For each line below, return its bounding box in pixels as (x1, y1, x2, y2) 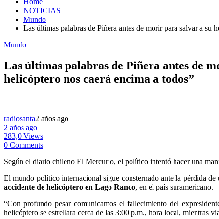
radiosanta (4, 114, 35, 123)
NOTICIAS (23, 6, 61, 15)
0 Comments (4, 140, 43, 149)
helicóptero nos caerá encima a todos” (4, 72, 194, 85)
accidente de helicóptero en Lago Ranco (4, 182, 135, 191)
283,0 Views (4, 131, 43, 140)
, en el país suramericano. (135, 182, 213, 191)
